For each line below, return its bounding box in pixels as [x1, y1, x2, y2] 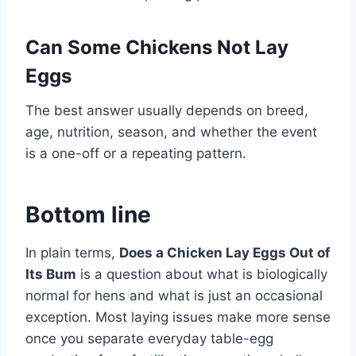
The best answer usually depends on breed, [25, 102, 308, 118]
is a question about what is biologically [76, 265, 327, 282]
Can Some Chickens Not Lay [25, 35, 288, 59]
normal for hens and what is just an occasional [25, 287, 323, 304]
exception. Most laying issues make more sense [25, 308, 331, 325]
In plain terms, [25, 244, 119, 261]
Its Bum [25, 265, 76, 282]
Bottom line [25, 200, 151, 228]
